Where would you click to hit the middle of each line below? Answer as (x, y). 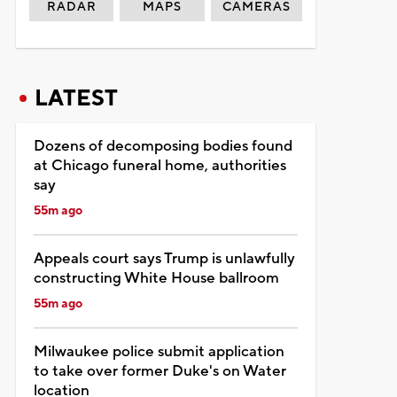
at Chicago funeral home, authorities (160, 165)
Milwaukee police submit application (159, 351)
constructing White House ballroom (156, 278)
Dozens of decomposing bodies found (163, 146)
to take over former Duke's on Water (160, 371)
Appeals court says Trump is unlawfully (164, 258)
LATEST (76, 98)
